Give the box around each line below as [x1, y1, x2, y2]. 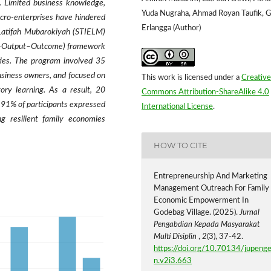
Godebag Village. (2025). [154, 208, 240, 217]
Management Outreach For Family [154, 184, 270, 192]
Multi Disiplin [154, 232, 199, 241]
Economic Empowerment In [154, 196, 249, 204]
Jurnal [240, 208, 260, 217]
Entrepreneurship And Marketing [154, 172, 268, 180]
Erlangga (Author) [142, 24, 201, 32]
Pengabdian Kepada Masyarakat [154, 220, 261, 229]
